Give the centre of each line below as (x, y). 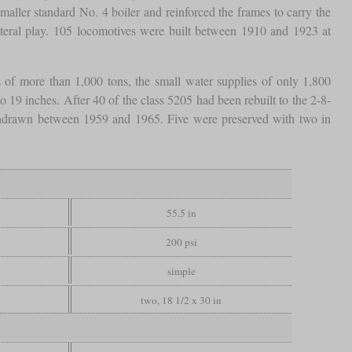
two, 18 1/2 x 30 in (181, 300)
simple (181, 271)
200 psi (181, 242)
